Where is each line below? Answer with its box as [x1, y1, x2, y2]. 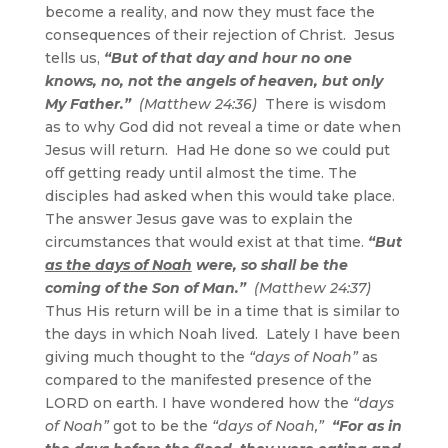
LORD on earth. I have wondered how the [44, 393, 353, 412]
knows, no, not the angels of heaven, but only [44, 71, 383, 90]
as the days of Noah [44, 255, 192, 274]
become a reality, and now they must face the [44, 2, 375, 21]
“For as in [331, 416, 402, 435]
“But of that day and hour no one [103, 48, 352, 67]
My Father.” [44, 94, 131, 113]
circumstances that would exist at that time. [44, 232, 368, 251]
